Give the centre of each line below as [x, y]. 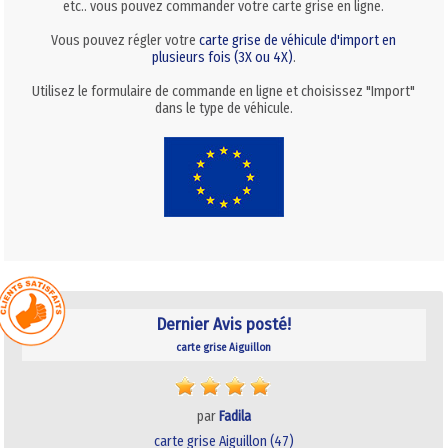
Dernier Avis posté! [223, 324]
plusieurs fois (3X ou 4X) [222, 57]
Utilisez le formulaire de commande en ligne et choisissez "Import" [224, 91]
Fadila [234, 416]
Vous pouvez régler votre [125, 40]
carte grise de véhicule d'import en [298, 40]
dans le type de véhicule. [223, 108]
